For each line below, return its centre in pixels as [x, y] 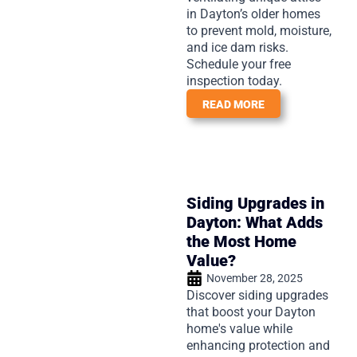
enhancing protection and [258, 345]
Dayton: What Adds [255, 222]
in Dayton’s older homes [253, 14]
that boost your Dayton [251, 312]
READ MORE [233, 104]
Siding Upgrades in [255, 203]
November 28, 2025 [255, 278]
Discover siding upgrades [257, 295]
